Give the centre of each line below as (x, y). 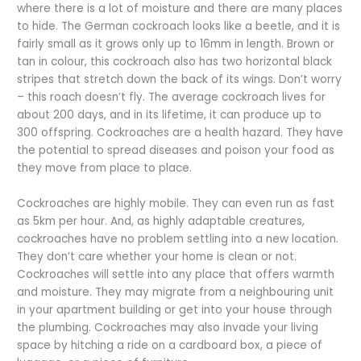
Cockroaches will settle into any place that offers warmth (176, 275)
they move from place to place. (106, 168)
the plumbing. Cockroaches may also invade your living (168, 328)
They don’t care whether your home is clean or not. (157, 257)
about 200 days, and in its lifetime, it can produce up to (170, 115)
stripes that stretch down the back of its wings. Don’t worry (180, 80)
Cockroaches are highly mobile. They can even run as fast (176, 204)
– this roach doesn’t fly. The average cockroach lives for (172, 98)
